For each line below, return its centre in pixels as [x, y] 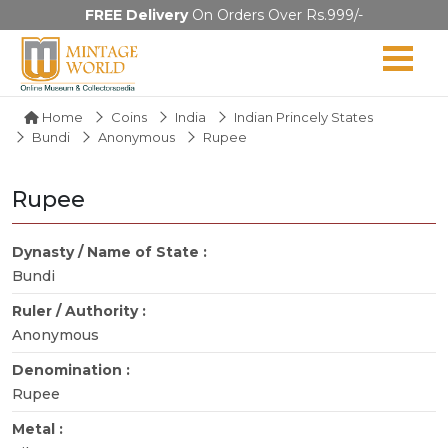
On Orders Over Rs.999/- [275, 15]
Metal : [39, 428]
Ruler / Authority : [81, 310]
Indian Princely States [303, 116]
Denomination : [73, 369]
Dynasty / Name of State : [111, 251]
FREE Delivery [136, 15]
